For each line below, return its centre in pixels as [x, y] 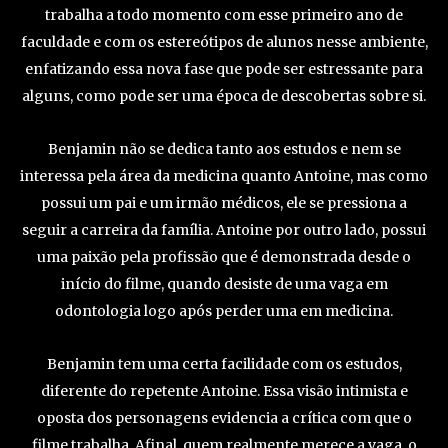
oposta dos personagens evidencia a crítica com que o [224, 418]
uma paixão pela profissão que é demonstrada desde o [224, 257]
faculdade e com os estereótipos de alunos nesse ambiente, [224, 42]
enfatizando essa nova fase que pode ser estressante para [224, 69]
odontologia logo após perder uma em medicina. [224, 311]
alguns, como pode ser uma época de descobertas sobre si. [224, 96]
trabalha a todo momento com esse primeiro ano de [224, 15]
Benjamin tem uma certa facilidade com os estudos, [224, 364]
